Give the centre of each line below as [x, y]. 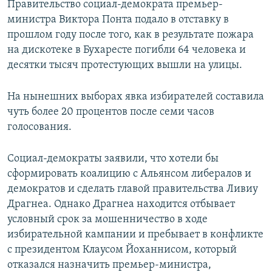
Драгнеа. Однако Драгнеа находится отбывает [121, 205]
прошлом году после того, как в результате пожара [131, 35]
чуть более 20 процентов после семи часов [111, 112]
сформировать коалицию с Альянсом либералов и [129, 174]
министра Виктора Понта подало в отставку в [118, 20]
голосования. [39, 127]
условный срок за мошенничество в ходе [107, 220]
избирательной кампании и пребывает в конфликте [135, 235]
